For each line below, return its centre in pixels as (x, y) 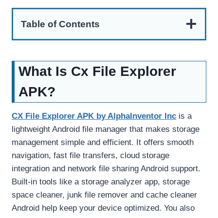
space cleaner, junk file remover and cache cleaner (104, 195)
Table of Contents (60, 24)
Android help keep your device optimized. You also (103, 208)
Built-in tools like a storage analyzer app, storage (101, 182)
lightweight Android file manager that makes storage (106, 129)
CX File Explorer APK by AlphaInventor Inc (94, 116)
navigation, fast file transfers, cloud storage (91, 155)
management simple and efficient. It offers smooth (103, 142)
